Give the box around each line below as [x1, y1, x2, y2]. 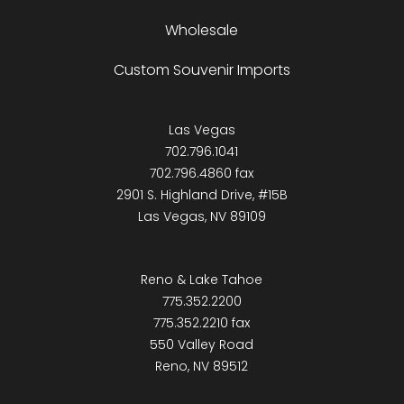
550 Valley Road [150, 335, 254, 354]
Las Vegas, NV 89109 [137, 207, 266, 226]
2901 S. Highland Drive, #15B [115, 186, 288, 205]
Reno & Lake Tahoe [141, 271, 263, 289]
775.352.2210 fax [153, 314, 251, 333]
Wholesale [165, 20, 239, 41]
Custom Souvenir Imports [113, 60, 290, 81]
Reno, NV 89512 [155, 357, 249, 376]
